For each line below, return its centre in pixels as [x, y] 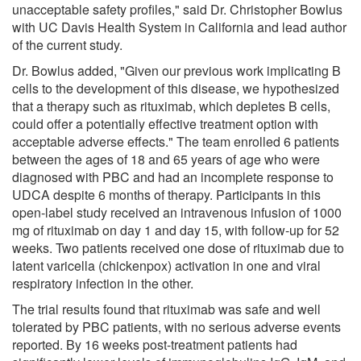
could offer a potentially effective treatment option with [165, 123]
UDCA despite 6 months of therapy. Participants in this [166, 194]
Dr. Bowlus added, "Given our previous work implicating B [176, 70]
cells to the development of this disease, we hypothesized [176, 88]
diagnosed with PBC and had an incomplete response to [173, 176]
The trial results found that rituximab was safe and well [166, 309]
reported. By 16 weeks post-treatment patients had [155, 344]
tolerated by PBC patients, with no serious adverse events [176, 326]
